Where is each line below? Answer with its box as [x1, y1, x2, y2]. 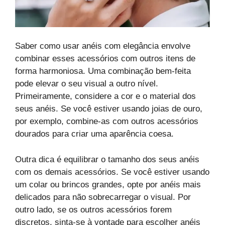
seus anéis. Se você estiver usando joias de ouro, [15, 104, 202, 114]
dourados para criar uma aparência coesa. [15, 129, 174, 139]
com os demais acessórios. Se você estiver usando [15, 167, 209, 177]
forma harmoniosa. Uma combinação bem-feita [15, 66, 191, 76]
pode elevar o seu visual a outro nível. [15, 79, 158, 89]
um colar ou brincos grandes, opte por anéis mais [15, 179, 201, 189]
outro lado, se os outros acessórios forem [15, 204, 172, 214]
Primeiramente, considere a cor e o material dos [15, 91, 196, 101]
